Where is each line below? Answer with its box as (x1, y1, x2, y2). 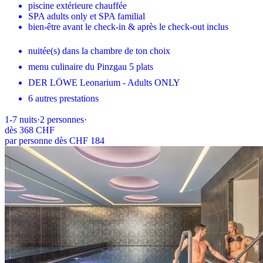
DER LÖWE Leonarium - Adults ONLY (28, 77, 180, 87)
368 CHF (19, 124, 55, 135)
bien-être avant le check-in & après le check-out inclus (28, 21, 228, 32)
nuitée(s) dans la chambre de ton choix (28, 45, 170, 56)
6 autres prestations (28, 93, 99, 103)
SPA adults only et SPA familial (28, 11, 145, 21)
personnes (47, 114, 84, 124)
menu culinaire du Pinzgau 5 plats (28, 61, 153, 72)
